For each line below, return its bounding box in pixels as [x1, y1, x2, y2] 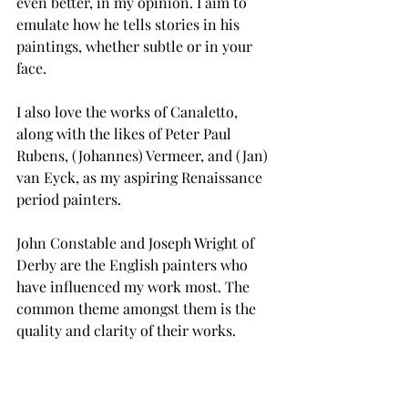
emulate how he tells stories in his [16, 14, 243, 34]
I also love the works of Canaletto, [16, 101, 241, 121]
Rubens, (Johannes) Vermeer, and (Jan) [16, 145, 271, 165]
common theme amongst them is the [16, 298, 260, 318]
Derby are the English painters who [16, 254, 251, 274]
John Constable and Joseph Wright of [16, 232, 258, 252]
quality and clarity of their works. [16, 320, 240, 340]
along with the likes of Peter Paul [16, 123, 235, 143]
